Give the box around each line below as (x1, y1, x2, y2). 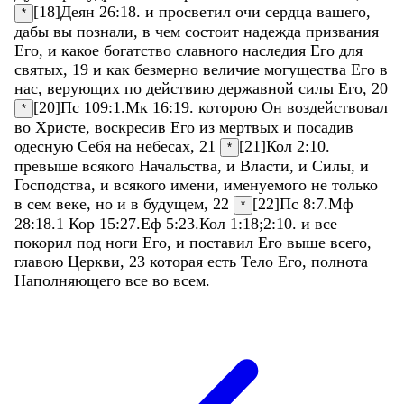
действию (146, 78, 218, 97)
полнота (311, 252, 368, 271)
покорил (14, 233, 77, 252)
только (332, 175, 378, 194)
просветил (159, 2, 235, 21)
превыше (14, 156, 82, 175)
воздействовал (287, 97, 388, 116)
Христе (35, 117, 86, 136)
